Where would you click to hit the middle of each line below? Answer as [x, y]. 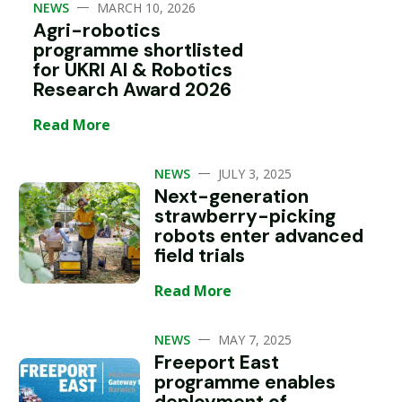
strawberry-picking [245, 216]
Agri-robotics [97, 31]
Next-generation [232, 197]
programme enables [245, 382]
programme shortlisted [138, 50]
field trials [200, 256]
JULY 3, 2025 [255, 174]
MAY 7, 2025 [255, 340]
